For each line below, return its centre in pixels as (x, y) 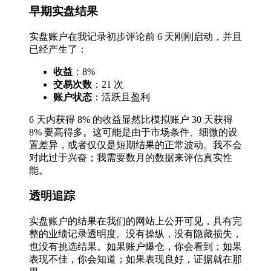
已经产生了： (58, 49)
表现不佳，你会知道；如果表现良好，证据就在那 (135, 259)
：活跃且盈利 (121, 97)
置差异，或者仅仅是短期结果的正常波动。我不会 (135, 145)
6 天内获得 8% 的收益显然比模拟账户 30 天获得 (131, 119)
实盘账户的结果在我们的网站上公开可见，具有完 (135, 221)
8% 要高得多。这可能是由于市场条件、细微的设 (133, 132)
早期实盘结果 (64, 11)
